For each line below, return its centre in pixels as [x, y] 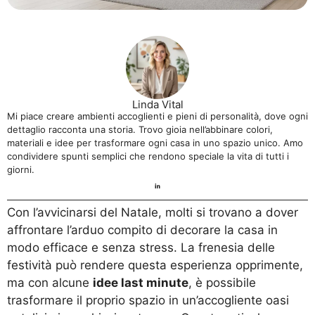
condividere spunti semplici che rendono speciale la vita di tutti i [148, 156]
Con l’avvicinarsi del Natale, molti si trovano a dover [153, 213]
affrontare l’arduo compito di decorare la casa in [142, 230]
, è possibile [222, 283]
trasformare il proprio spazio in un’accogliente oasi [148, 301]
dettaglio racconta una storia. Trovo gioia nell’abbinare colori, [140, 129]
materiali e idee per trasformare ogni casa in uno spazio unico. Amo [155, 142]
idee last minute [141, 283]
